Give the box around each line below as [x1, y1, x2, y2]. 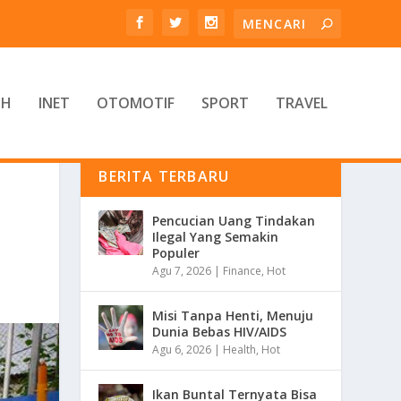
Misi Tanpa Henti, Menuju [152, 306, 314, 324]
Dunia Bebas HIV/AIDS [152, 322, 287, 340]
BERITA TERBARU [98, 166, 230, 186]
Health [223, 341, 257, 357]
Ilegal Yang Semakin [152, 227, 279, 245]
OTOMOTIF [96, 93, 175, 113]
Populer [152, 243, 200, 261]
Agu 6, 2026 [152, 341, 212, 357]
